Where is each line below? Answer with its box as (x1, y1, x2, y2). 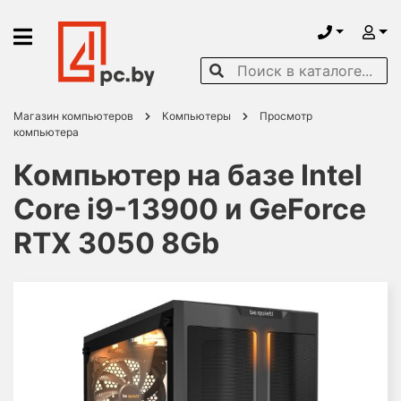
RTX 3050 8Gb (13, 226, 219, 260)
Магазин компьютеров (13, 109, 133, 123)
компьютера (13, 125, 79, 139)
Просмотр (260, 109, 312, 123)
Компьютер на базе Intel (13, 158, 363, 192)
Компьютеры (162, 109, 231, 123)
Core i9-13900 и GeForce (13, 192, 366, 226)
